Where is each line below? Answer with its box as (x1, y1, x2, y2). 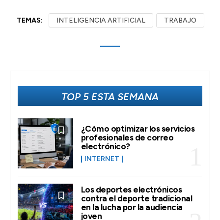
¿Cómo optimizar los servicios (81, 124, 195, 134)
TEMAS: (17, 16, 43, 25)
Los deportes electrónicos (81, 184, 182, 194)
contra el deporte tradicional (81, 193, 192, 203)
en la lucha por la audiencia (81, 202, 183, 212)
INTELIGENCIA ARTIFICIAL (56, 16, 145, 25)
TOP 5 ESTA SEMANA (61, 91, 159, 103)
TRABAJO (164, 16, 196, 25)
